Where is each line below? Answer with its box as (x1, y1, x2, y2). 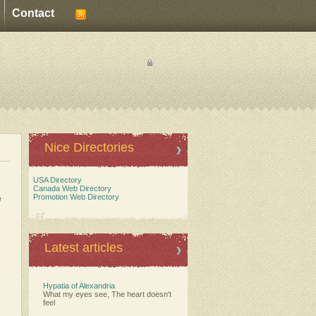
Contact (12, 7, 54, 19)
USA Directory (29, 176, 82, 184)
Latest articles (44, 241, 123, 255)
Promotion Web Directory (29, 193, 119, 201)
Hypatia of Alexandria (43, 281, 115, 290)
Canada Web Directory (29, 184, 111, 193)
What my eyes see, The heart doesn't (43, 290, 171, 298)
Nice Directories (44, 140, 134, 154)
